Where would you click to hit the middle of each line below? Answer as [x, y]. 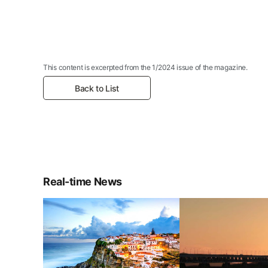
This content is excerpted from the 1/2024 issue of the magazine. [145, 68]
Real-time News [83, 181]
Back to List [97, 88]
